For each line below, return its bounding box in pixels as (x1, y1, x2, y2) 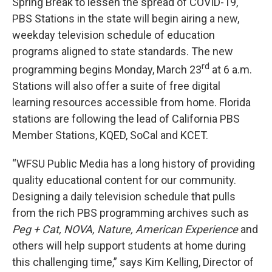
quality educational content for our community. (12, 174, 236, 186)
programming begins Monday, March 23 (12, 63, 202, 76)
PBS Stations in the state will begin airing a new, (12, 12, 239, 25)
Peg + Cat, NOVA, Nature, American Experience (12, 223, 238, 236)
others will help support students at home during (12, 239, 246, 252)
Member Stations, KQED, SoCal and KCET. (12, 129, 208, 141)
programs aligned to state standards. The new (12, 45, 233, 58)
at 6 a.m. (209, 63, 252, 76)
